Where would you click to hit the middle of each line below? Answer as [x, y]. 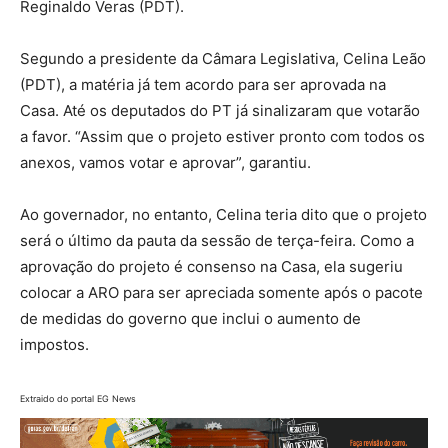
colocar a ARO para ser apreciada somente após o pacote [221, 292]
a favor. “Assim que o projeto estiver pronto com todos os [222, 136]
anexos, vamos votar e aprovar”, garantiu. [165, 162]
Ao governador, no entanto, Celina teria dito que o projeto [223, 214]
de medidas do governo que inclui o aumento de [190, 318]
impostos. [54, 344]
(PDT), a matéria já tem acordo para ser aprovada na [203, 84]
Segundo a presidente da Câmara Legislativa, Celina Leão [223, 58]
